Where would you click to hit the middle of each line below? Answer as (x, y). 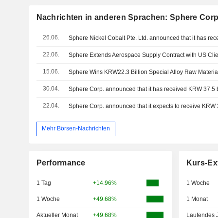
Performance (61, 163)
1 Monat (197, 199)
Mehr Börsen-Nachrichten (76, 129)
